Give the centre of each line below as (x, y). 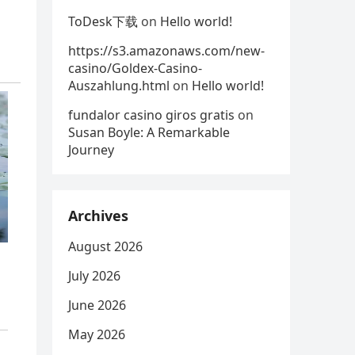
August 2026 (105, 246)
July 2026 (94, 276)
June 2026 (97, 305)
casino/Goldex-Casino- (135, 68)
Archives (98, 216)
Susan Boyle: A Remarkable (149, 132)
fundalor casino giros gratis (151, 115)
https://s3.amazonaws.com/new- (166, 51)
